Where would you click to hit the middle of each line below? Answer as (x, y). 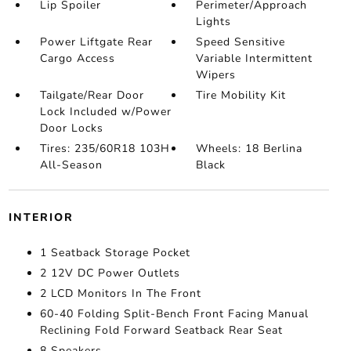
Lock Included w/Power (105, 112)
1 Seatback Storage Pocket (115, 253)
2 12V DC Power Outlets (110, 273)
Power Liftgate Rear (96, 42)
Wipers (216, 75)
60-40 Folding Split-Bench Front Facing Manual (174, 314)
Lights (214, 22)
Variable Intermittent (255, 58)
